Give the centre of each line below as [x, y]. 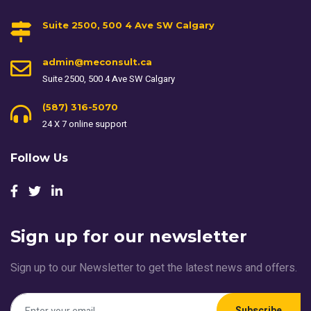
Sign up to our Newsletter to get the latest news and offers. [154, 268]
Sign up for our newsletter [129, 237]
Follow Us [39, 158]
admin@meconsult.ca [97, 62]
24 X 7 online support [85, 124]
